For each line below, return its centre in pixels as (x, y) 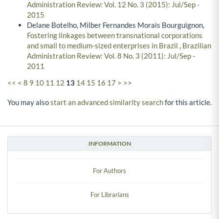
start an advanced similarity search (107, 102)
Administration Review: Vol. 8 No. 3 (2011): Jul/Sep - (111, 56)
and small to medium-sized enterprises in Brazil (103, 46)
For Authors (109, 170)
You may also (29, 102)
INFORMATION (109, 143)
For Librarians (109, 194)
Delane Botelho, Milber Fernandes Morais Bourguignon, (116, 25)
